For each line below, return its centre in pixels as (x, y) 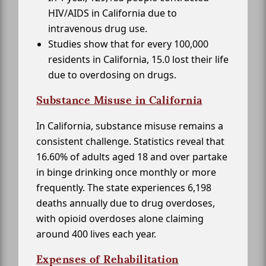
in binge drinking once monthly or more (126, 172)
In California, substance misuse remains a (130, 126)
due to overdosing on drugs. (112, 75)
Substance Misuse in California (119, 100)
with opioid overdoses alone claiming (120, 219)
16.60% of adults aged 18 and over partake (132, 157)
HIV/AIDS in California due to (113, 13)
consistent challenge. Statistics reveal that (130, 142)
